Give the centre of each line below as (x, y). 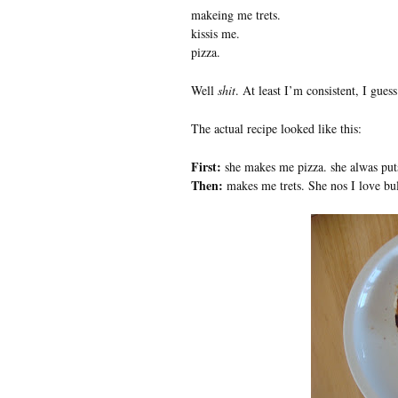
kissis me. (215, 33)
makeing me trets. (235, 14)
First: (206, 166)
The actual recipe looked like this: (276, 128)
